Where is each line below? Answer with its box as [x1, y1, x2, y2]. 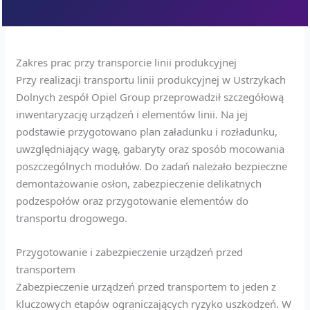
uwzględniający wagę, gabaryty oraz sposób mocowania [16, 141, 285, 156]
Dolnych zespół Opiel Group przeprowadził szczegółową [16, 89, 284, 104]
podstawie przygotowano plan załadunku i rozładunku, [16, 124, 278, 138]
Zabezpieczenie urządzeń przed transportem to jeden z [16, 279, 277, 293]
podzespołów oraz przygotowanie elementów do [16, 193, 249, 208]
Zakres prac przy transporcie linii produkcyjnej [16, 55, 237, 69]
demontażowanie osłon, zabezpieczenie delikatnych [16, 176, 262, 190]
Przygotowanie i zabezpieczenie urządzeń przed [16, 244, 244, 259]
